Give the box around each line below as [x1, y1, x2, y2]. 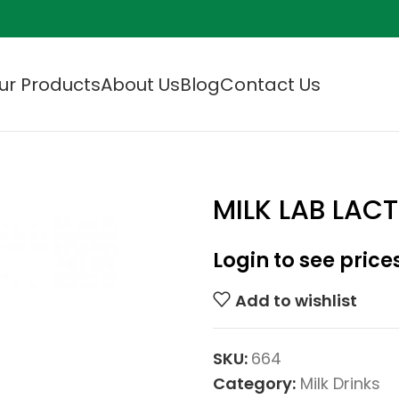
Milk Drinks [300, 372, 380, 395]
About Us [101, 71, 180, 97]
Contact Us [220, 71, 321, 97]
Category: [213, 372, 296, 395]
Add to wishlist [235, 289, 358, 312]
